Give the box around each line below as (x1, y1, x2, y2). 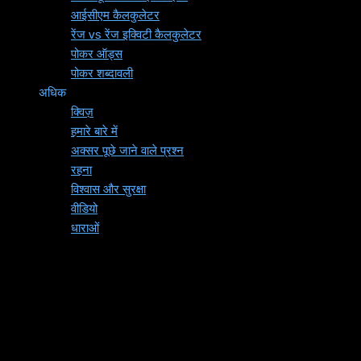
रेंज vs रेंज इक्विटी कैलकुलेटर (71, 27, 201, 41)
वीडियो (71, 201, 98, 215)
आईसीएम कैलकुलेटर (71, 8, 160, 22)
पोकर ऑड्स (71, 47, 122, 60)
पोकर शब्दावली (71, 66, 133, 80)
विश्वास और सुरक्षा (71, 182, 146, 196)
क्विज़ (71, 105, 93, 118)
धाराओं (71, 221, 99, 234)
